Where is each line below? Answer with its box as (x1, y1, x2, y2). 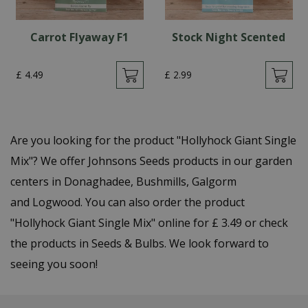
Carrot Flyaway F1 (30, 30, 129, 45)
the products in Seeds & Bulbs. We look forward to (10, 236, 269, 251)
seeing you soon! (10, 256, 98, 272)
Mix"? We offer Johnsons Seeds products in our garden (10, 153, 292, 168)
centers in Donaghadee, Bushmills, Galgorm (10, 174, 236, 189)
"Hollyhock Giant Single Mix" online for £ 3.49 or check (10, 215, 288, 230)
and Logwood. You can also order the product (10, 195, 245, 210)
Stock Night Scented (171, 30, 285, 45)
